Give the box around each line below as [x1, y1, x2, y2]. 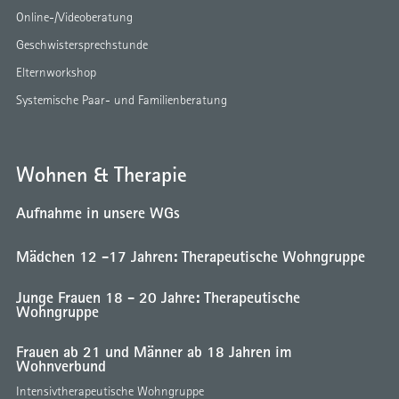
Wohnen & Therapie [16, 160, 187, 189]
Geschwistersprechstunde [16, 37, 148, 52]
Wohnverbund [16, 355, 106, 376]
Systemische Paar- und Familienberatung [16, 92, 227, 107]
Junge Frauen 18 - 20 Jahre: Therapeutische [16, 286, 300, 306]
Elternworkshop [16, 64, 96, 79]
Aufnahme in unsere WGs [16, 202, 180, 223]
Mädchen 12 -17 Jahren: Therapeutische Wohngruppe [16, 245, 365, 265]
